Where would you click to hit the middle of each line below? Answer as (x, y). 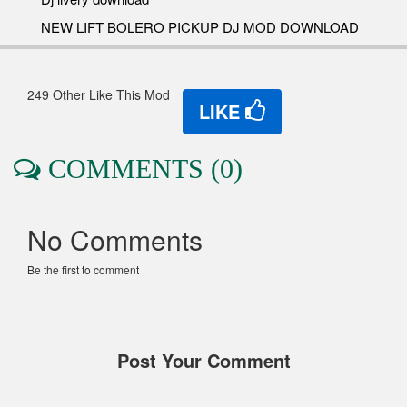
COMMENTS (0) (142, 168)
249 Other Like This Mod (104, 94)
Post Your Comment (203, 360)
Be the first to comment (83, 269)
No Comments (115, 239)
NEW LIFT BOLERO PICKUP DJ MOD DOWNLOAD (200, 26)
